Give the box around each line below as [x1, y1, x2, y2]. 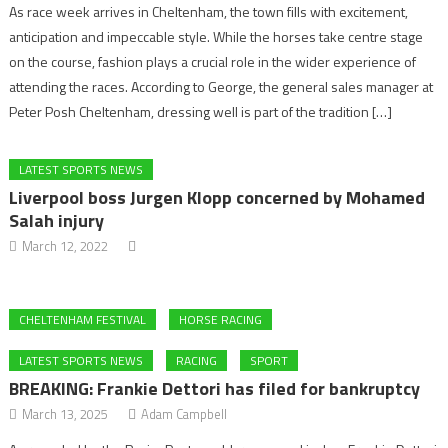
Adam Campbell [141, 403, 228, 424]
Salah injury [9, 206, 105, 234]
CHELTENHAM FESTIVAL [19, 309, 147, 329]
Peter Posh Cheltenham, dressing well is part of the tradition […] [9, 100, 393, 122]
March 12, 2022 [22, 235, 109, 256]
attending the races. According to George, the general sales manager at [9, 75, 434, 97]
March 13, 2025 [22, 403, 109, 424]
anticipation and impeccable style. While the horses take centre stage [9, 25, 424, 47]
